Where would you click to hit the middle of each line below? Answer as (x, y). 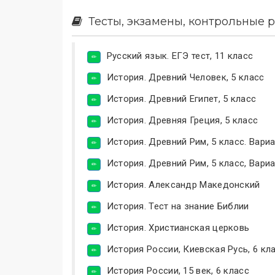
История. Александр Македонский (183, 184)
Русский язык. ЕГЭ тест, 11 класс (180, 56)
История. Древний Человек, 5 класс (185, 77)
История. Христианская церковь (178, 227)
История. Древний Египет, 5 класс (181, 99)
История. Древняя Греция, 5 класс (182, 120)
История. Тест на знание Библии (178, 206)
